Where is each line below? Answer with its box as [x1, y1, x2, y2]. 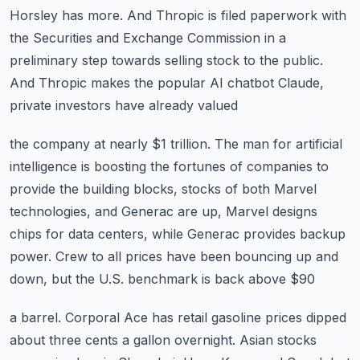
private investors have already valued [10, 97, 238, 113]
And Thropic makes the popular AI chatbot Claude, [10, 75, 324, 91]
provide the [10, 181, 79, 197]
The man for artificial [215, 136, 342, 152]
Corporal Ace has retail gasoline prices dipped [65, 309, 346, 325]
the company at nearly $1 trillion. [10, 136, 211, 152]
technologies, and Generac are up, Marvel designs [10, 203, 317, 219]
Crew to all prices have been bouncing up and [55, 248, 338, 264]
